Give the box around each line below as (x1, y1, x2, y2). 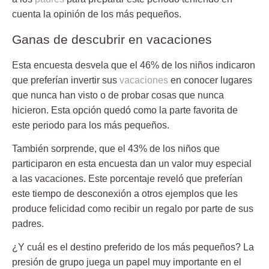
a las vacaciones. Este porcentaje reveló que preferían (12, 174, 243, 184)
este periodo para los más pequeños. (12, 119, 169, 130)
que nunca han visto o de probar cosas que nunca (12, 89, 224, 100)
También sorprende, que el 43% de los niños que (12, 144, 220, 154)
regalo (156, 204, 183, 214)
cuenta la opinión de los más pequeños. (12, 9, 181, 20)
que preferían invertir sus (12, 74, 119, 85)
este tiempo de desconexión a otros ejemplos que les (12, 189, 238, 199)
